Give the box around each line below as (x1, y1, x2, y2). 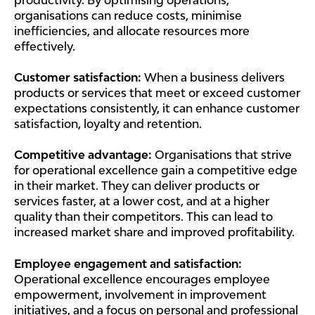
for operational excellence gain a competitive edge (14, 163, 297, 178)
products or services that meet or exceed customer (14, 85, 300, 100)
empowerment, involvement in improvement (14, 287, 266, 302)
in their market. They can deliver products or (14, 179, 259, 193)
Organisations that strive (152, 148, 292, 162)
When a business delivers (141, 70, 285, 84)
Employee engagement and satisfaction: (14, 256, 242, 271)
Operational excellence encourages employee (14, 271, 270, 286)
